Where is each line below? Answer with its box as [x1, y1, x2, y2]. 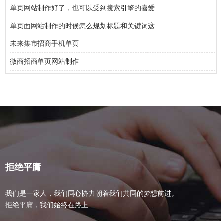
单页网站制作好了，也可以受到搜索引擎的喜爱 [10, 4, 155, 12]
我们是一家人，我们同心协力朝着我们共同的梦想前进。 [5, 189, 179, 197]
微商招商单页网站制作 [10, 57, 79, 65]
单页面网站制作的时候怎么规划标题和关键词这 [10, 22, 155, 30]
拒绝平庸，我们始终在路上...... [5, 201, 101, 209]
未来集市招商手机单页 [10, 39, 79, 47]
